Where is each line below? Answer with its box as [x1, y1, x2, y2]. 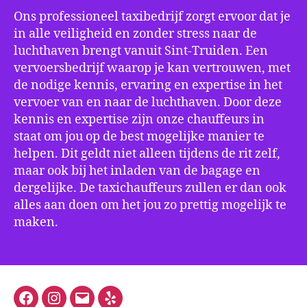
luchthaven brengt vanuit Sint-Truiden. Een [14, 42, 268, 59]
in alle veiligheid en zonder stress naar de [14, 25, 257, 42]
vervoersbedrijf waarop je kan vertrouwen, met [14, 60, 291, 76]
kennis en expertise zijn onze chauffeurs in [14, 111, 265, 127]
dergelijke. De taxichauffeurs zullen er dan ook [14, 180, 286, 196]
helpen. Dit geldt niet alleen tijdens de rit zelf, [14, 145, 280, 162]
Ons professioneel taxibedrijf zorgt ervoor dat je [14, 8, 291, 25]
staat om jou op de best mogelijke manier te [14, 128, 265, 145]
